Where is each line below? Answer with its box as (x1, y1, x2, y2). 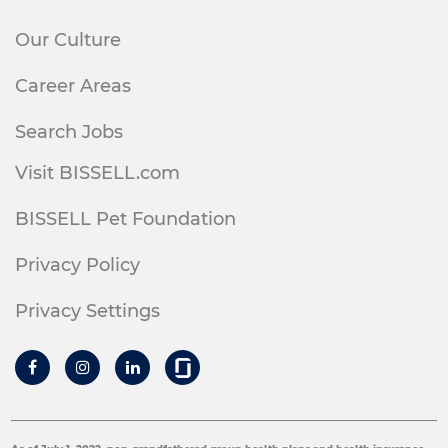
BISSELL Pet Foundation (15, 208, 236, 230)
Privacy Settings (15, 300, 160, 322)
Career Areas (15, 75, 131, 97)
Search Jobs (15, 121, 123, 143)
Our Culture (15, 29, 121, 51)
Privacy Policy (15, 254, 140, 276)
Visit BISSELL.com (15, 162, 180, 184)
